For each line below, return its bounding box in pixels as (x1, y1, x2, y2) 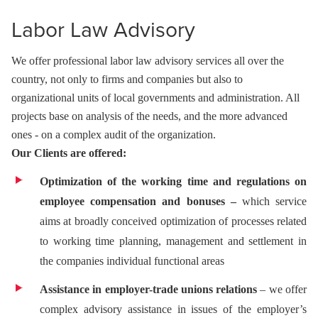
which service (236, 195, 307, 207)
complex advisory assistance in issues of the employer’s (40, 303, 307, 315)
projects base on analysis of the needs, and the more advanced (11, 110, 287, 122)
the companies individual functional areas (40, 255, 224, 267)
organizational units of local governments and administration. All (11, 92, 300, 104)
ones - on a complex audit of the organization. (11, 128, 216, 141)
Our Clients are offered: (11, 147, 126, 159)
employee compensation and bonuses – (40, 195, 236, 207)
